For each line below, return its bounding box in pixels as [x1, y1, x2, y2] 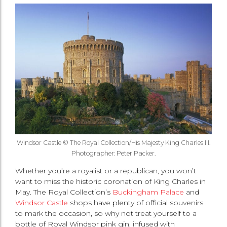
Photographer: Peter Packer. [71, 149, 156, 158]
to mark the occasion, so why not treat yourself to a [15, 209, 197, 218]
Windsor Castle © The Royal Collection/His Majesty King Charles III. [17, 139, 210, 147]
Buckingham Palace [112, 187, 184, 197]
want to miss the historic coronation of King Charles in [15, 177, 206, 186]
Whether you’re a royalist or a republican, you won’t [15, 166, 196, 176]
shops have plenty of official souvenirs [68, 198, 203, 208]
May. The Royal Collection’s [15, 187, 112, 197]
